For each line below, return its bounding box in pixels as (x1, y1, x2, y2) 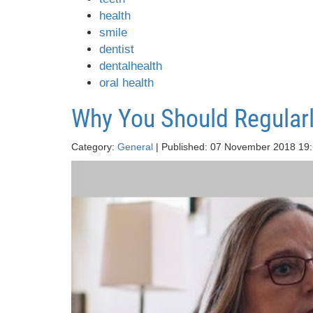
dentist (99, 43, 134, 57)
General (117, 141, 153, 153)
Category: (71, 141, 117, 153)
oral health (99, 76, 154, 90)
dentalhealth (99, 59, 162, 73)
